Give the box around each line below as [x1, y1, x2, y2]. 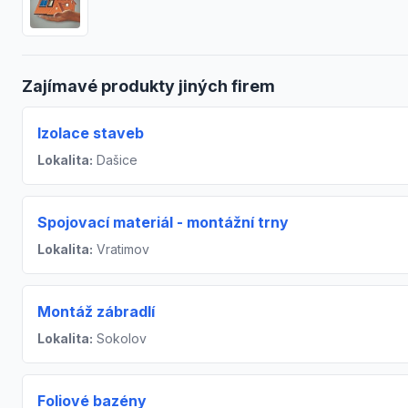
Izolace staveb [37, 123, 144, 142]
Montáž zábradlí [37, 301, 155, 321]
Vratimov [93, 240, 149, 257]
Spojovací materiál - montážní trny [37, 212, 289, 231]
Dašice [93, 151, 138, 168]
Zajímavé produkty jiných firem [22, 76, 275, 96]
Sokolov [93, 330, 147, 346]
